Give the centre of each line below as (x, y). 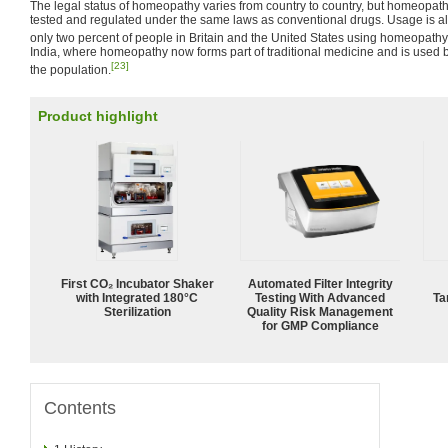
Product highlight (98, 116)
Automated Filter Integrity (320, 283)
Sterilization (137, 311)
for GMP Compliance (320, 325)
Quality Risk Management (320, 311)
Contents (80, 407)
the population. (70, 70)
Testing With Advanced (320, 297)
